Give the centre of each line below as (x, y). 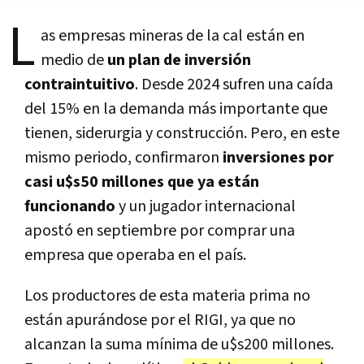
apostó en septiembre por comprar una (160, 231)
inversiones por (278, 158)
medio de (74, 61)
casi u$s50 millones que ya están (142, 182)
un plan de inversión (179, 61)
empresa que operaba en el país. (135, 256)
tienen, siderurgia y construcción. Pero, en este (182, 134)
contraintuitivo (80, 85)
